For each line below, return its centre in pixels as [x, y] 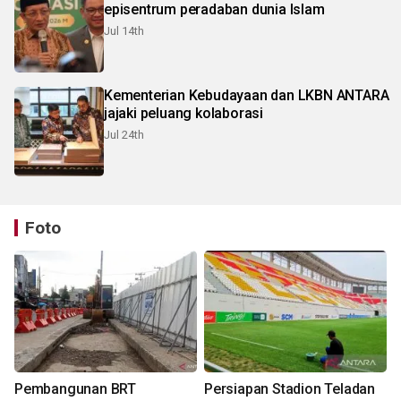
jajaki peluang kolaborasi [183, 114]
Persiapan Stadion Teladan [290, 389]
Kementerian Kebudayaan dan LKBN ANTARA [247, 96]
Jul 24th [124, 135]
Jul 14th [124, 31]
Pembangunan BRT [75, 389]
